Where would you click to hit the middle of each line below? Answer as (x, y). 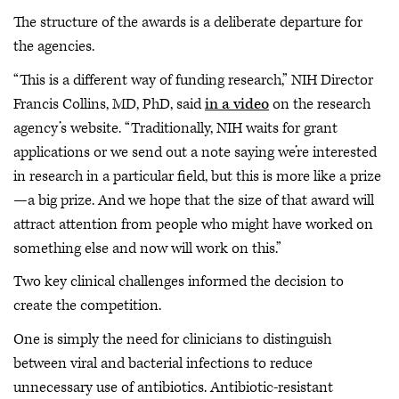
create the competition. (87, 305)
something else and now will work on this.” (147, 248)
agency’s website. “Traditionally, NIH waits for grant (175, 128)
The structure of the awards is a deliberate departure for (188, 22)
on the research (320, 104)
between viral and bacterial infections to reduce (163, 363)
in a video (237, 104)
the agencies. (54, 46)
